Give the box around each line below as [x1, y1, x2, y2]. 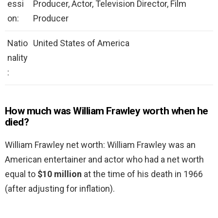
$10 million [37, 169, 82, 180]
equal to [5, 169, 37, 180]
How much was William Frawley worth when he [5, 105, 208, 117]
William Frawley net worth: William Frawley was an [5, 140, 196, 150]
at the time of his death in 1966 [82, 169, 203, 180]
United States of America [33, 38, 129, 49]
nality [7, 53, 28, 63]
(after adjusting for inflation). [5, 183, 115, 194]
